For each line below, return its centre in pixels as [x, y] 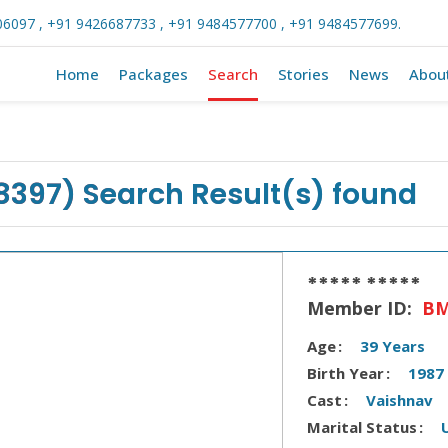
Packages [154, 74]
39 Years [393, 346]
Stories [304, 74]
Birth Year [346, 373]
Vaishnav [400, 400]
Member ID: [362, 308]
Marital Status [362, 427]
